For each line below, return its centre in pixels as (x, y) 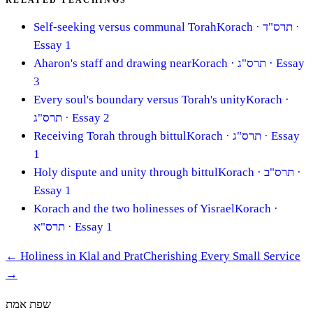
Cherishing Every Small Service (222, 256)
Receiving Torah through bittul (110, 136)
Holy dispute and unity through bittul (126, 172)
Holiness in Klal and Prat (82, 256)
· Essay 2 (86, 117)
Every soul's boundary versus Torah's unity (140, 99)
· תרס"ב (279, 172)
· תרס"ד (278, 27)
